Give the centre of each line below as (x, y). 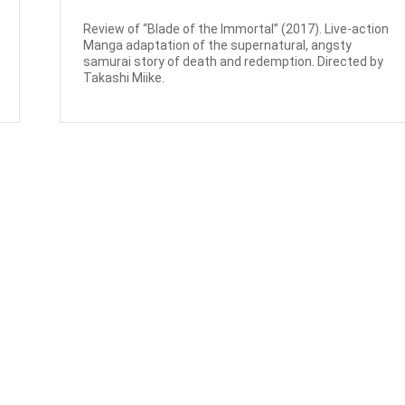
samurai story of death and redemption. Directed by (234, 62)
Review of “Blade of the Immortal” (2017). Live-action (236, 29)
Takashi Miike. (124, 78)
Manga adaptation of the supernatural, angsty (218, 46)
